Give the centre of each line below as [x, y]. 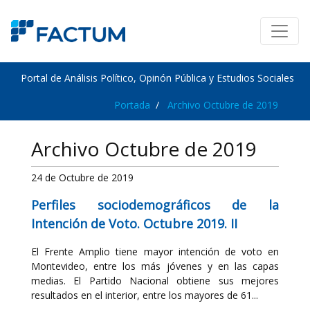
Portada [132, 105]
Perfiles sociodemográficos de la [155, 205]
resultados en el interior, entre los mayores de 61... [145, 295]
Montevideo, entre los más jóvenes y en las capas [155, 266]
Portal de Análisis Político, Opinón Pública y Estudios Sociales [157, 78]
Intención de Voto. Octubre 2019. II [134, 224]
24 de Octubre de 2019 [82, 177]
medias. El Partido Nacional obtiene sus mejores [155, 281]
